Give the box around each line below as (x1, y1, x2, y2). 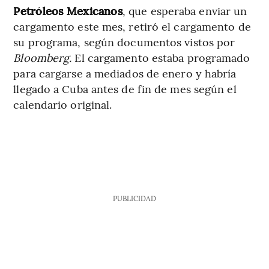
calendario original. (13, 96, 112, 112)
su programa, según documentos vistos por (13, 34, 235, 49)
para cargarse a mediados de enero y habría (13, 65, 237, 80)
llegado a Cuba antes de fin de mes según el (13, 80, 237, 96)
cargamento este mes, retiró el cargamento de (13, 18, 251, 34)
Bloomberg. (13, 49, 72, 65)
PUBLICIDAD (112, 193, 156, 203)
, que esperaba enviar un (122, 2, 247, 18)
